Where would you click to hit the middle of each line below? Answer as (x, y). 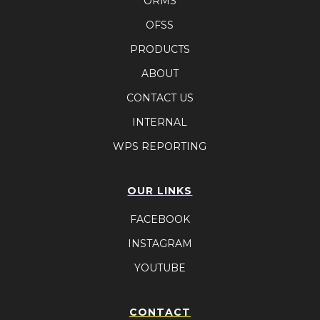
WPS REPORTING (160, 146)
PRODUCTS (160, 49)
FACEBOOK (160, 219)
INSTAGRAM (160, 243)
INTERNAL (160, 122)
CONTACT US (160, 97)
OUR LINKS (160, 190)
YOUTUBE (160, 267)
